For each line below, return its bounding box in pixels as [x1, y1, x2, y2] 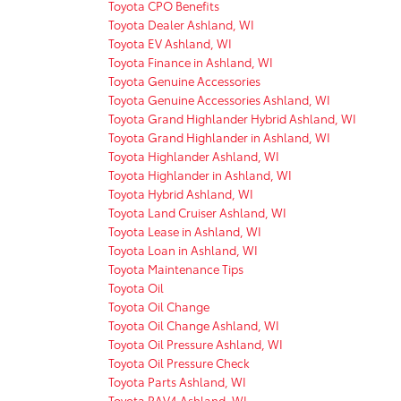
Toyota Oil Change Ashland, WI [108, 316, 279, 333]
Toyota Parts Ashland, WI [108, 372, 246, 389]
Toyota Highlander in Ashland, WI [108, 166, 292, 183]
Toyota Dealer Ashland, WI [108, 15, 254, 32]
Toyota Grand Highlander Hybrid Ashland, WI [108, 109, 356, 126]
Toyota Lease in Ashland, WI [108, 222, 261, 239]
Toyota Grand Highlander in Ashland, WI [108, 128, 330, 145]
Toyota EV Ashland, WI [108, 34, 232, 51]
